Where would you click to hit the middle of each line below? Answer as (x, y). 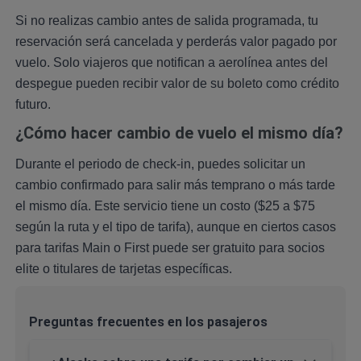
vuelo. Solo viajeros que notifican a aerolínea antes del (171, 63)
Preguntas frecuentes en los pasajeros (148, 322)
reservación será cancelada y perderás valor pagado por (176, 42)
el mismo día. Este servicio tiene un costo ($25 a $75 (165, 206)
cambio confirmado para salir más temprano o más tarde (175, 185)
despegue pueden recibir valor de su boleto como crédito (177, 84)
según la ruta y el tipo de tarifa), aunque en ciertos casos (175, 227)
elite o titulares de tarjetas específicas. (123, 269)
